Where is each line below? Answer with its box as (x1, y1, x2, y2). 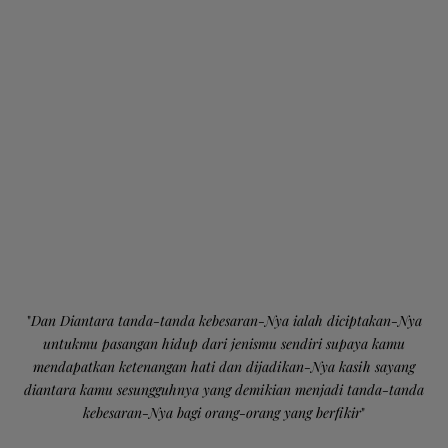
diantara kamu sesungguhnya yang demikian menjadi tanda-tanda (24, 379, 424, 399)
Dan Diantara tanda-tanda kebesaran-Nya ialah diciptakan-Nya (30, 310, 422, 330)
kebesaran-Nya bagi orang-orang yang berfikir (83, 402, 361, 422)
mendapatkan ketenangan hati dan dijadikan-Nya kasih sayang (33, 356, 415, 376)
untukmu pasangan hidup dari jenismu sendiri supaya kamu (43, 333, 405, 353)
